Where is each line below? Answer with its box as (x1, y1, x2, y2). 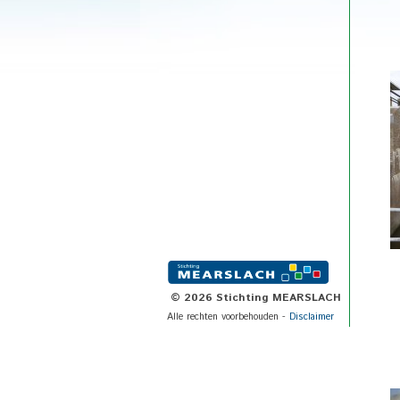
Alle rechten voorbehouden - (167, 310, 289, 324)
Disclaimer (289, 310, 334, 324)
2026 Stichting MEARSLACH (184, 290, 341, 305)
